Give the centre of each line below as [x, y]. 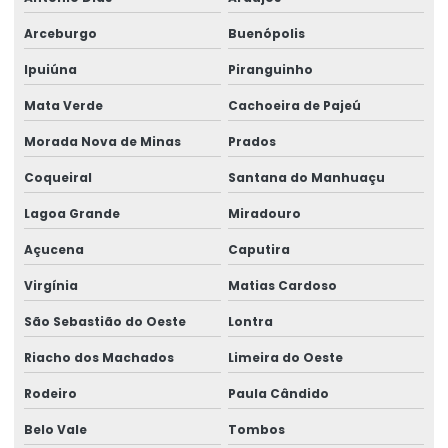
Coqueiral [58, 177]
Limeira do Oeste [285, 357]
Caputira [258, 249]
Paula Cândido [278, 393]
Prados [251, 141]
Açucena [54, 249]
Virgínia [51, 285]
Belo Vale [55, 429]
